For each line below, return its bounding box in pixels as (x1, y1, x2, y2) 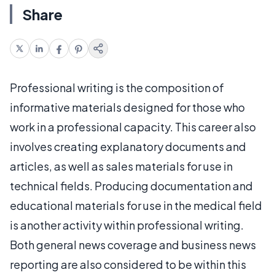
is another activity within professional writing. (10, 217, 244, 232)
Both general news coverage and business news (10, 237, 256, 252)
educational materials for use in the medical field (10, 198, 262, 212)
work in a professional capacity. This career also (10, 119, 256, 134)
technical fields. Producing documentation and (10, 178, 253, 193)
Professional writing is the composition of (10, 80, 224, 95)
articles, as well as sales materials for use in (10, 158, 233, 173)
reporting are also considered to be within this (10, 257, 246, 271)
